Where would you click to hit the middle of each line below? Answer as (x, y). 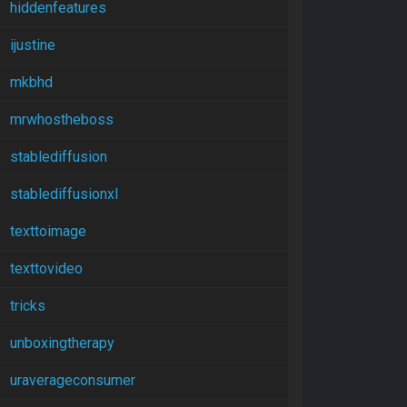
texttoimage (48, 231)
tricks (28, 306)
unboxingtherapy (62, 343)
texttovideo (46, 268)
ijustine (33, 45)
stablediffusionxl (64, 194)
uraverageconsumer (73, 380)
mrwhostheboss (62, 119)
